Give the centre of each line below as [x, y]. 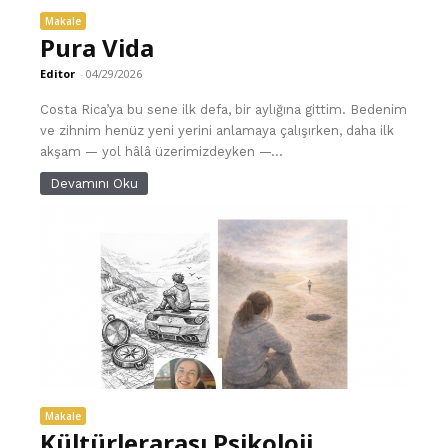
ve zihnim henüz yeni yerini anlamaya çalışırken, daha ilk [217, 131]
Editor [58, 74]
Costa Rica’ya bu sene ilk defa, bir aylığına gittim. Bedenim [224, 110]
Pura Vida [97, 48]
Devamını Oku [94, 184]
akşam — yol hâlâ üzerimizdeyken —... [162, 152]
